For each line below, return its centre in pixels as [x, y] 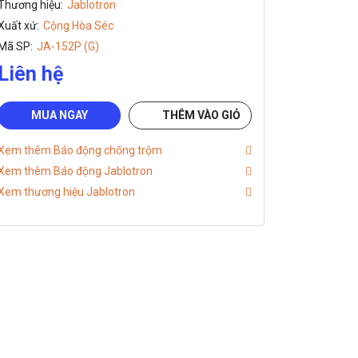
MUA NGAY [59, 115]
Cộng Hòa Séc [78, 25]
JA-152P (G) [68, 46]
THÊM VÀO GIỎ [201, 115]
